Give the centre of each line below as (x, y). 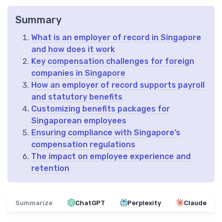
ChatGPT (90, 203)
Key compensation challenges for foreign (113, 61)
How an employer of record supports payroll (118, 85)
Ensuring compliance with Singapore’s (106, 132)
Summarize (34, 203)
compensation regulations (83, 144)
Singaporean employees (79, 120)
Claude (195, 203)
